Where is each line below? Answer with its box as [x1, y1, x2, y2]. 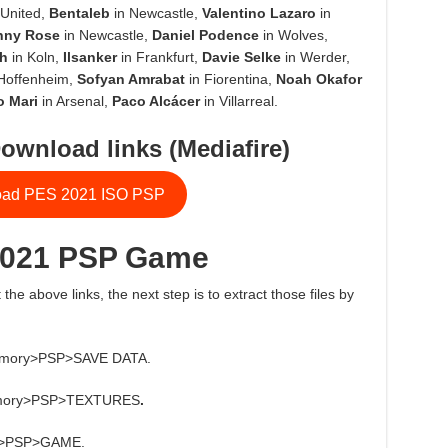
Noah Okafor [275, 71, 362, 88]
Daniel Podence [151, 27, 259, 44]
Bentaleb [48, 5, 110, 22]
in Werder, [280, 49, 350, 66]
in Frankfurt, [116, 49, 202, 66]
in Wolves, [258, 27, 328, 44]
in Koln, [7, 49, 63, 66]
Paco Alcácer [111, 93, 200, 110]
